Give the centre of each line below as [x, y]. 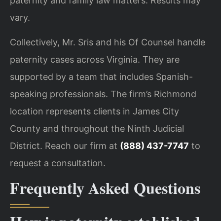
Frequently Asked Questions [105, 187]
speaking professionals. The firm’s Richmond [103, 94]
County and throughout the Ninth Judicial [97, 128]
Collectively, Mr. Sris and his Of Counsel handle [108, 42]
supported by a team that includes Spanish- [101, 76]
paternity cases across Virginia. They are [95, 59]
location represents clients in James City [94, 111]
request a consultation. [58, 163]
